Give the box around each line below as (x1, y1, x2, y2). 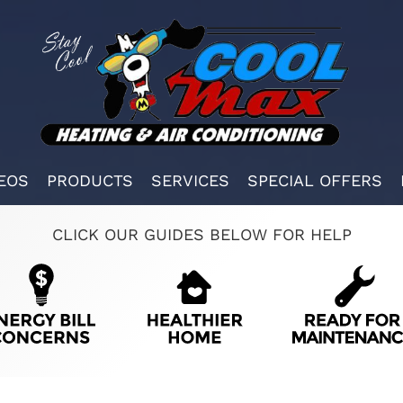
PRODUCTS (47, 170, 133, 190)
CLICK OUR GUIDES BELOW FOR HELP (51, 224, 352, 244)
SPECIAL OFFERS (247, 170, 382, 190)
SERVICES (151, 170, 229, 190)
